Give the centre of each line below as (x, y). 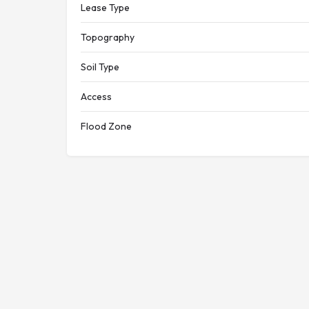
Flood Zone (106, 126)
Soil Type (100, 67)
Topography (108, 37)
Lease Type (105, 8)
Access (96, 97)
